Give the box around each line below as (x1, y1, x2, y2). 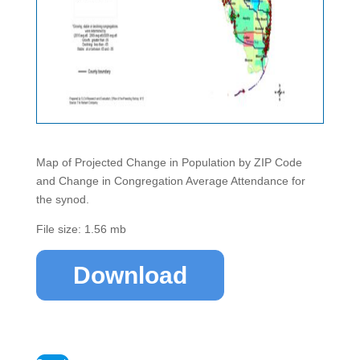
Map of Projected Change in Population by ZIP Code (35, 156, 302, 169)
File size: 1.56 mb (35, 223, 126, 235)
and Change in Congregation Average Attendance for (35, 174, 305, 187)
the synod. (35, 193, 89, 206)
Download (72, 262, 187, 288)
